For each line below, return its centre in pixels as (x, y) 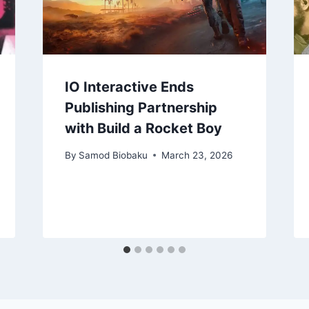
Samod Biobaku (113, 155)
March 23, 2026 (197, 155)
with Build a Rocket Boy (143, 128)
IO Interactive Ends (129, 87)
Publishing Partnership (141, 107)
